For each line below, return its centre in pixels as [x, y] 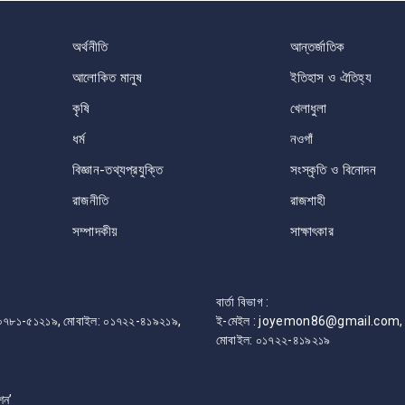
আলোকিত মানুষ [108, 77]
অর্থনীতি [90, 47]
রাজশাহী [308, 200]
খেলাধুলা [308, 108]
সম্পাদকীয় [95, 231]
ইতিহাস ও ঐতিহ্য [330, 77]
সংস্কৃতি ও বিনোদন [333, 170]
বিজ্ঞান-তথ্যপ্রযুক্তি [118, 170]
